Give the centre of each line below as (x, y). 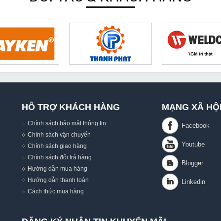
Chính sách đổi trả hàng (60, 157)
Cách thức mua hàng (56, 191)
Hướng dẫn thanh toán (58, 180)
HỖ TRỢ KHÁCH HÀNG (71, 107)
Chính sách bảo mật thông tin (67, 123)
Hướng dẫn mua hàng (57, 168)
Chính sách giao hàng (57, 146)
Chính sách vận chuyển (59, 134)
